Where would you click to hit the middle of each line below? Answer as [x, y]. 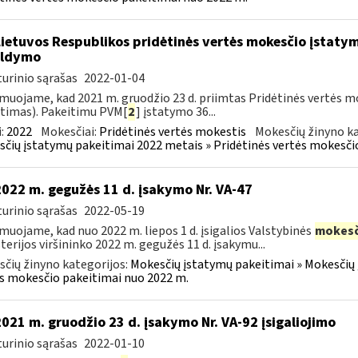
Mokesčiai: [70, 132]
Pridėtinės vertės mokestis [172, 132]
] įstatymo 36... [175, 112]
